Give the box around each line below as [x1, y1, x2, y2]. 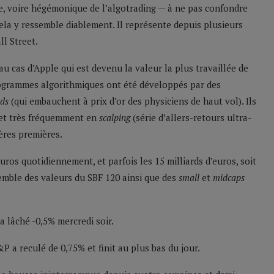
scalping [99, 111, 130, 124]
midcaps [213, 171, 245, 184]
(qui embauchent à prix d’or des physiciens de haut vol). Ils [9, 95, 256, 108]
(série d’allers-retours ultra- [130, 111, 251, 124]
